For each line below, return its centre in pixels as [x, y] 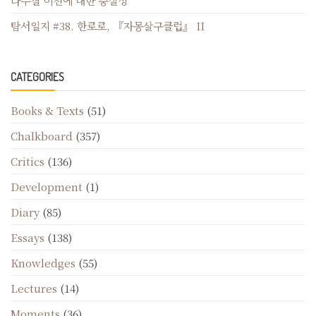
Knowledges [43, 262]
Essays [28, 237]
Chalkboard [42, 135]
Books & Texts [47, 110]
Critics [28, 161]
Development [47, 186]
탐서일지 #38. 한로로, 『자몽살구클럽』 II [108, 25]
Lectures [34, 288]
